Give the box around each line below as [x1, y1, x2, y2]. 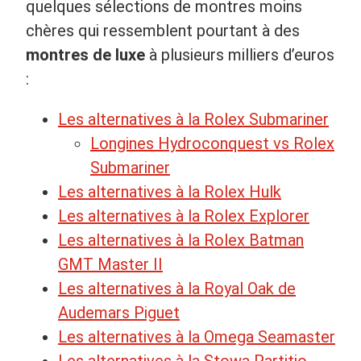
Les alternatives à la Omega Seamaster [58, 326, 335, 346]
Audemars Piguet [58, 302, 180, 322]
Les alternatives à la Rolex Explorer [58, 205, 309, 226]
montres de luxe [26, 44, 145, 64]
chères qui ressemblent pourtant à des [26, 20, 300, 40]
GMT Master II [58, 254, 163, 274]
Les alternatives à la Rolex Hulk [58, 181, 281, 201]
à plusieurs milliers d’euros [145, 44, 334, 64]
